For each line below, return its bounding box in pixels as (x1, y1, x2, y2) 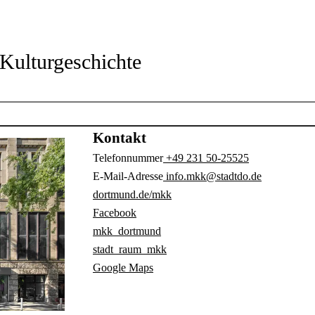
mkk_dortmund (93, 224, 162, 237)
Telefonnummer (93, 151, 164, 164)
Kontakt (93, 129, 147, 146)
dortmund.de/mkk (93, 188, 172, 200)
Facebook (93, 206, 137, 219)
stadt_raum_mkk (93, 243, 167, 255)
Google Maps (93, 261, 154, 274)
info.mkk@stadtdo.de (163, 169, 262, 182)
